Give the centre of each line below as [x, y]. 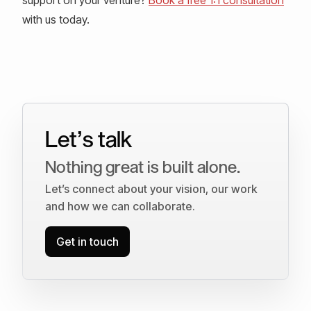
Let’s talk [89, 138]
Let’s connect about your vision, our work [151, 188]
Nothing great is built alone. [143, 166]
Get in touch [87, 241]
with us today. [56, 19]
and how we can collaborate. [120, 206]
